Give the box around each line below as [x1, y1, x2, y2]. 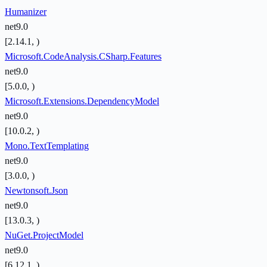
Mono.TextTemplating [5, 141, 89, 151]
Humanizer [5, 7, 46, 17]
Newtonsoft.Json [5, 185, 68, 196]
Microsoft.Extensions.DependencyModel [5, 96, 159, 107]
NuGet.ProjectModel [5, 230, 83, 241]
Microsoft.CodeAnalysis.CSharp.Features [5, 51, 162, 62]
